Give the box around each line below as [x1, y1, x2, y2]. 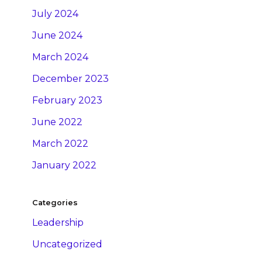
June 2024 [32, 30, 82, 42]
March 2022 [32, 138, 88, 150]
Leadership [32, 217, 84, 229]
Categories [32, 198, 78, 208]
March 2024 [32, 51, 88, 63]
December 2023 [32, 73, 109, 85]
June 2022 [32, 116, 82, 128]
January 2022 [32, 160, 96, 171]
